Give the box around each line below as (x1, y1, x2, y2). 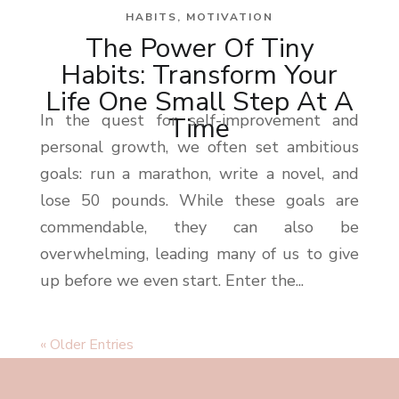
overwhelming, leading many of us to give (39, 243, 360, 265)
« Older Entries (39, 335, 134, 355)
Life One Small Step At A (45, 84, 354, 121)
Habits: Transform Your (61, 57, 338, 94)
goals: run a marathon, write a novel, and (39, 163, 360, 185)
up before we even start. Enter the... (39, 270, 304, 292)
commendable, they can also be (39, 216, 360, 239)
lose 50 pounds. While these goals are (39, 190, 360, 212)
